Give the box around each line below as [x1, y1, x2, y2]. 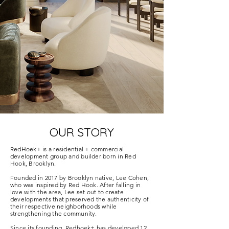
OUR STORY [50, 125, 114, 140]
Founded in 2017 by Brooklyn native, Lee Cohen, [10, 174, 149, 181]
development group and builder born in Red [10, 152, 136, 160]
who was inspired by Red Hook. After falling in [10, 181, 141, 189]
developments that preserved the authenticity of [10, 195, 149, 203]
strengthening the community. [10, 210, 99, 217]
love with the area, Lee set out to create [10, 188, 124, 196]
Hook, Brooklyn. [10, 159, 56, 167]
